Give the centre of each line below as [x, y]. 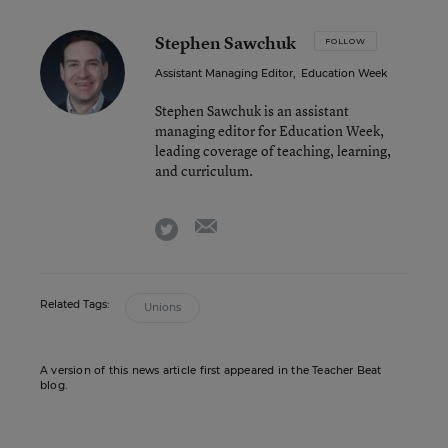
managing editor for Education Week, [269, 130]
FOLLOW [345, 41]
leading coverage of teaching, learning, [273, 150]
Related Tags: [74, 304]
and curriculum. [204, 170]
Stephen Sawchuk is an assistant [252, 110]
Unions [162, 307]
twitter [199, 225]
